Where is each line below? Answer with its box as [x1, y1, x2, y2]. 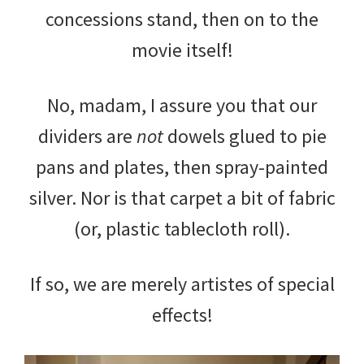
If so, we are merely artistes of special [29, 271, 335, 297]
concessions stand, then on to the [45, 6, 318, 32]
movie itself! [131, 37, 233, 63]
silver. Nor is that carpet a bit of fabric [28, 184, 336, 210]
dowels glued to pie [167, 123, 327, 149]
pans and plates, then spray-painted [36, 154, 328, 180]
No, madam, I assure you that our [47, 92, 317, 118]
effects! [151, 301, 213, 327]
